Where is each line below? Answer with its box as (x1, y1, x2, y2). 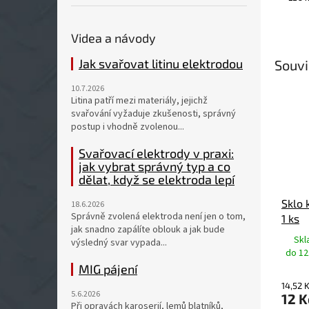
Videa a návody (71, 30, 156, 46)
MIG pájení (79, 261, 137, 277)
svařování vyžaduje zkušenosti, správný (71, 107, 236, 121)
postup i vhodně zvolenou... (71, 120, 184, 134)
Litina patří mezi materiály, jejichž (71, 94, 208, 108)
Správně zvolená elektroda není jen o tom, (71, 210, 246, 223)
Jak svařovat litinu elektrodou (79, 56, 243, 71)
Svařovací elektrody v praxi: (79, 146, 234, 161)
